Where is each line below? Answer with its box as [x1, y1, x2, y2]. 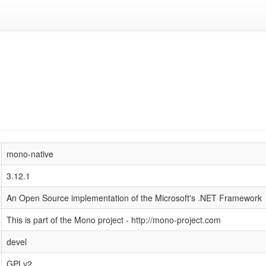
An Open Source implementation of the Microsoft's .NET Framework [7, 192, 262, 204]
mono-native [7, 148, 53, 160]
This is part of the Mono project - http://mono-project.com [7, 214, 221, 226]
